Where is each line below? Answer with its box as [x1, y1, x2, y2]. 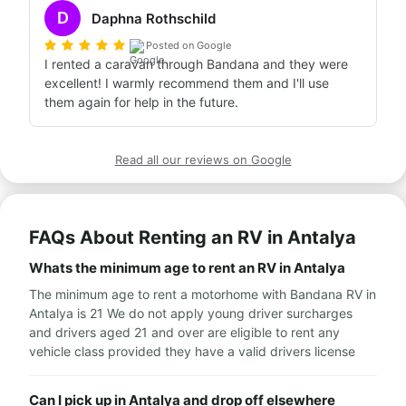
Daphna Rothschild [92, 9, 216, 27]
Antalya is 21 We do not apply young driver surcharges [29, 305, 353, 321]
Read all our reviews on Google [114, 152, 292, 167]
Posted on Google [146, 38, 231, 52]
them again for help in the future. [44, 94, 238, 110]
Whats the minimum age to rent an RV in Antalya [29, 259, 345, 276]
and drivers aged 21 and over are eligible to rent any [29, 324, 340, 340]
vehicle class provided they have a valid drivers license [29, 343, 355, 359]
